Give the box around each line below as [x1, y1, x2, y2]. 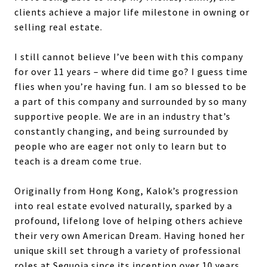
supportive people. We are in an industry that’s [14, 110, 231, 122]
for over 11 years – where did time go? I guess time [14, 65, 248, 77]
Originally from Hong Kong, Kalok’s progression [14, 184, 238, 197]
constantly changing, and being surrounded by [14, 125, 228, 137]
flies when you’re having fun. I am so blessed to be [14, 80, 247, 92]
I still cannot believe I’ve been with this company [14, 50, 243, 63]
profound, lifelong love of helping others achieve [14, 214, 243, 226]
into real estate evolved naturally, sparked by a [14, 199, 232, 212]
